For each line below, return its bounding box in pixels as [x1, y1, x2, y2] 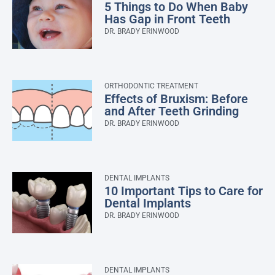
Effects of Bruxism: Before [104, 91, 248, 107]
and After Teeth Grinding [104, 104, 239, 119]
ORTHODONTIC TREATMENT [104, 82, 198, 91]
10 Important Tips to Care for [104, 184, 263, 199]
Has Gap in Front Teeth [104, 12, 230, 27]
